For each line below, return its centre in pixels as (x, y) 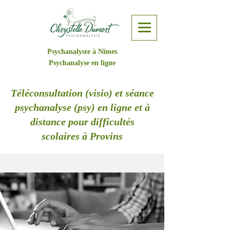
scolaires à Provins (82, 136)
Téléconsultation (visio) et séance (82, 93)
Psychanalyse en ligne (82, 63)
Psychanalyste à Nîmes (82, 52)
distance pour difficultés (82, 122)
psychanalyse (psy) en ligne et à (82, 107)
